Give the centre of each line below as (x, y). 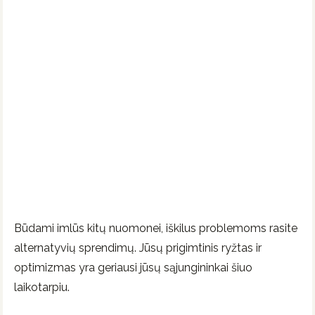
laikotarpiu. (42, 288)
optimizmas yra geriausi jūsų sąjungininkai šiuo (133, 268)
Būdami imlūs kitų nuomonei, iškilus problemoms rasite (156, 229)
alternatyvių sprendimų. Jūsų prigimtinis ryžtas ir (138, 248)
